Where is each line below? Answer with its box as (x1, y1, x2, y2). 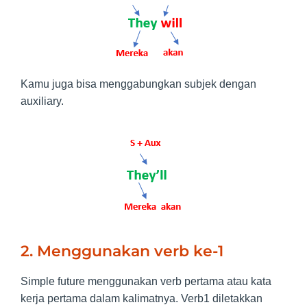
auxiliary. (21, 95, 64, 108)
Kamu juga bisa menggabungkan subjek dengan (21, 78, 256, 90)
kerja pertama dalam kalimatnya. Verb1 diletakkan (21, 292, 262, 304)
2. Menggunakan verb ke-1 (21, 241, 223, 260)
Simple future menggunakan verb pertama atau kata (21, 275, 271, 287)
